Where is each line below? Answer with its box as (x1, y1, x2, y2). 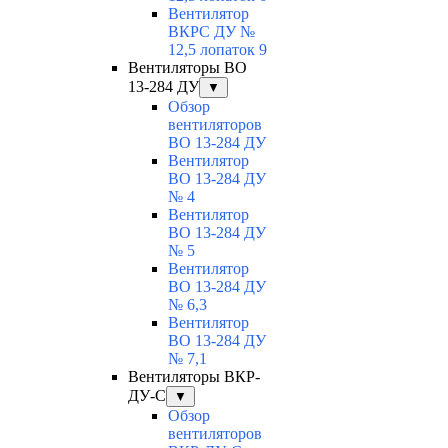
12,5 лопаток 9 (168, 41, 267, 59)
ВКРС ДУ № (168, 23, 255, 41)
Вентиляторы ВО (128, 59, 247, 77)
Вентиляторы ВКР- (128, 368, 260, 386)
